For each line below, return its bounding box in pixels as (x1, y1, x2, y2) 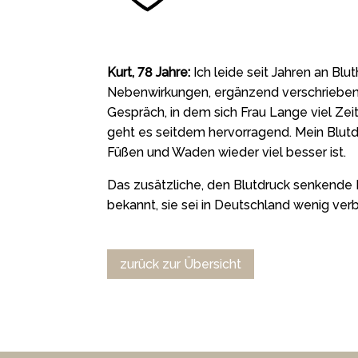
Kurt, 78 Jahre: (107, 65, 191, 80)
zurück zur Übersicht (120, 256, 242, 272)
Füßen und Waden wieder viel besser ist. (107, 145, 347, 160)
